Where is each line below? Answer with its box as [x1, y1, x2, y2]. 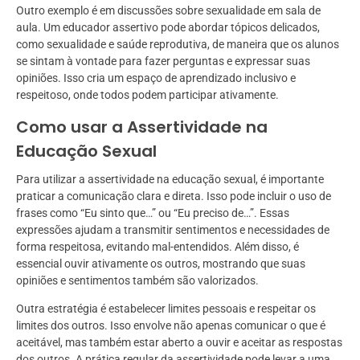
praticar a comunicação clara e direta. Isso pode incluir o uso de [16, 190, 331, 203]
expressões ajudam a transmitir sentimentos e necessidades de [16, 223, 329, 237]
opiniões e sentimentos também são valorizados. [16, 274, 259, 288]
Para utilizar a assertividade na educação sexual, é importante [16, 173, 324, 186]
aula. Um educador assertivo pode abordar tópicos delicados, [16, 21, 320, 35]
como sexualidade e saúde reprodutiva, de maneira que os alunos [16, 38, 339, 51]
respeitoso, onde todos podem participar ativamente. [16, 88, 279, 102]
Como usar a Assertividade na [16, 116, 268, 139]
